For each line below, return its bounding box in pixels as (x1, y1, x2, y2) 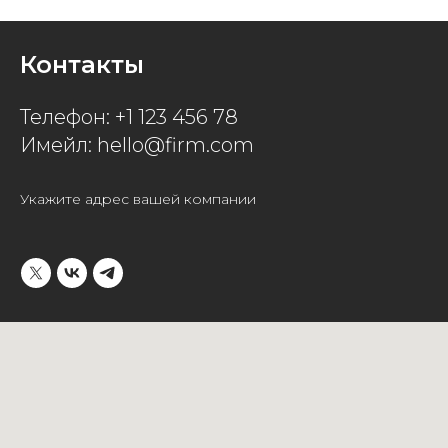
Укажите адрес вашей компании (20, 190, 256, 208)
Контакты (20, 50, 144, 79)
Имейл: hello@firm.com (20, 133, 254, 157)
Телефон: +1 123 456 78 (20, 105, 238, 129)
